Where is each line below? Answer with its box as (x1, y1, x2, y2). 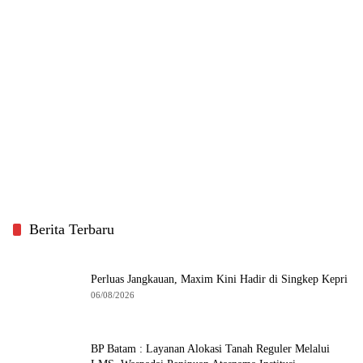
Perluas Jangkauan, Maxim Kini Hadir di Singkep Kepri (91, 272, 348, 285)
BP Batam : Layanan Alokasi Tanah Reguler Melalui (91, 343, 330, 356)
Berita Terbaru (29, 221, 114, 238)
